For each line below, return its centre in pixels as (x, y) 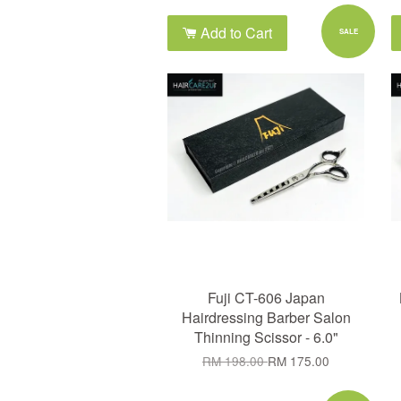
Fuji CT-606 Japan (266, 298)
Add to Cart (235, 33)
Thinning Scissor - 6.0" (266, 337)
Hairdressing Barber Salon (266, 317)
